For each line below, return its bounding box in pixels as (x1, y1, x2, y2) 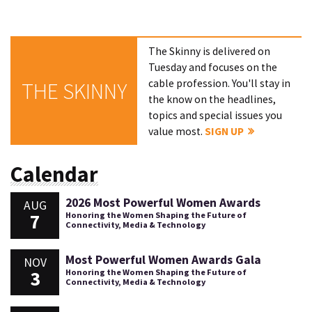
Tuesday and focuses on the (148, 61, 278, 75)
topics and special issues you (148, 109, 283, 123)
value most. (148, 125, 205, 139)
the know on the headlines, (148, 93, 276, 107)
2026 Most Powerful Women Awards (65, 195, 260, 211)
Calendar (10, 159, 98, 188)
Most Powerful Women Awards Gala (65, 251, 261, 267)
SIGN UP (205, 125, 244, 139)
